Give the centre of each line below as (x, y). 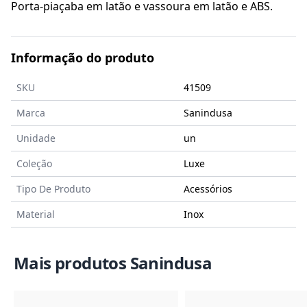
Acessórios (208, 189)
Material (36, 214)
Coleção (34, 164)
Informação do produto (83, 58)
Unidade (36, 138)
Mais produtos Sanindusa (113, 263)
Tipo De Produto (53, 189)
